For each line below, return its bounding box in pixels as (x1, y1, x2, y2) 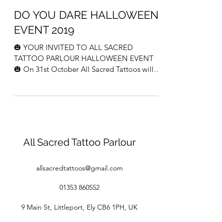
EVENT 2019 (14, 23, 74, 37)
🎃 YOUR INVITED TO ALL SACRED (14, 43, 133, 53)
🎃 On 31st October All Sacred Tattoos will (14, 64, 154, 74)
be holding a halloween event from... (14, 75, 134, 85)
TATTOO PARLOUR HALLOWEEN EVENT (14, 54, 154, 63)
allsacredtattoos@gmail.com (36, 164, 123, 173)
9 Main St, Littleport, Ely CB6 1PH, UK (21, 203, 138, 212)
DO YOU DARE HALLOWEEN (14, 8, 159, 22)
